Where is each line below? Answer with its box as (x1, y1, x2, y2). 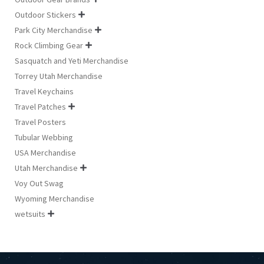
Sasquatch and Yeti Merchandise (14, 55, 128, 66)
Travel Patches (14, 101, 66, 112)
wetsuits (14, 208, 45, 219)
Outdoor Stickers (14, 9, 76, 20)
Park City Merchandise (14, 24, 93, 35)
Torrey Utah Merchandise (14, 70, 103, 81)
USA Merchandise (14, 147, 76, 158)
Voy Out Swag (14, 177, 64, 189)
